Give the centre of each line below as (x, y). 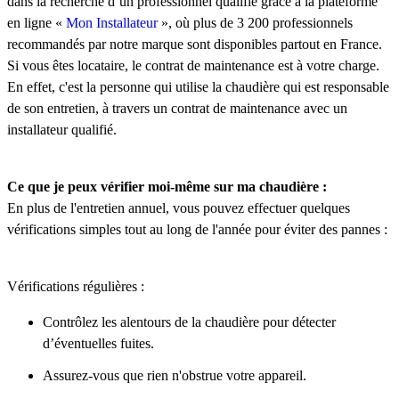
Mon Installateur (112, 22)
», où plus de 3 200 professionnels (255, 22)
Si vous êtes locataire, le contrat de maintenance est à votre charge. (193, 65)
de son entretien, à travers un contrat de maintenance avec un (177, 108)
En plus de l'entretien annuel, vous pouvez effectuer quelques (179, 208)
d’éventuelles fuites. (98, 343)
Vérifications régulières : (76, 286)
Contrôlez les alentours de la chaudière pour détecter (189, 322)
